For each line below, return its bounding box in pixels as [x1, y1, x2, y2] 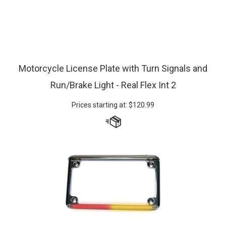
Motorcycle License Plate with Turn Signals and [19, 52, 207, 63]
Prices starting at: [72, 90, 127, 98]
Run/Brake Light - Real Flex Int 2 [50, 69, 176, 80]
